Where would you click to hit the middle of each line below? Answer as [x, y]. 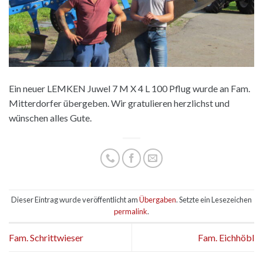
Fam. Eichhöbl [226, 238]
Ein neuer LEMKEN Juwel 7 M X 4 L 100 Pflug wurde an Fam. [129, 89]
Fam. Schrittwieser [46, 238]
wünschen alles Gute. [50, 118]
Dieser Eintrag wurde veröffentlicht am [75, 200]
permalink [131, 212]
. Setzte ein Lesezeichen [214, 200]
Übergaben [158, 200]
